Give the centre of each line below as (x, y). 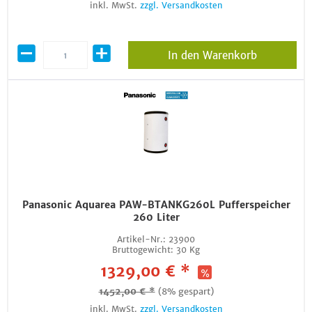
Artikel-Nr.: (141, 239)
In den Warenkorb (212, 55)
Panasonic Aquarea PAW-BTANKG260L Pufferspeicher (156, 205)
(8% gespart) (186, 291)
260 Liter (156, 217)
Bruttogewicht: (143, 250)
